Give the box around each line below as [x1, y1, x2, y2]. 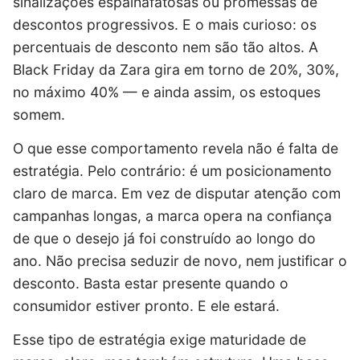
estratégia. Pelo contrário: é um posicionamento [13, 162, 332, 180]
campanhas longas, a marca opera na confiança [13, 207, 332, 225]
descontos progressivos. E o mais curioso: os [13, 16, 317, 34]
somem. [13, 106, 65, 124]
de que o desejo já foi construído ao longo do [13, 230, 316, 247]
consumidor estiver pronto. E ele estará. [13, 297, 280, 315]
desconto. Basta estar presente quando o [13, 275, 288, 292]
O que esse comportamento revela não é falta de [13, 140, 338, 157]
